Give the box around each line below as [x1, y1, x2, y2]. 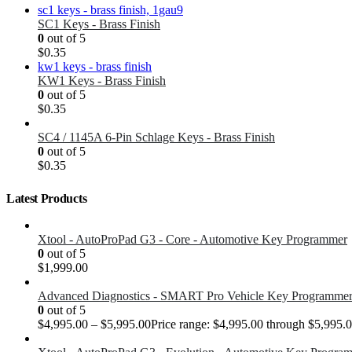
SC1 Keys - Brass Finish [38, 17, 160, 31]
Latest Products [6, 192, 87, 206]
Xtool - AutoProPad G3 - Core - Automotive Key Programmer [38, 233, 347, 247]
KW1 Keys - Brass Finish [38, 74, 166, 88]
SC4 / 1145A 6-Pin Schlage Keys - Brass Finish [38, 130, 275, 145]
